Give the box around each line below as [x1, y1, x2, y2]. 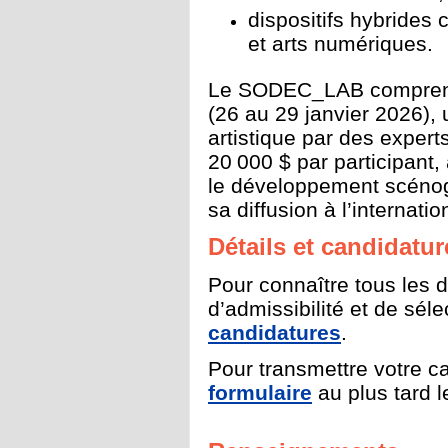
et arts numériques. [248, 32, 433, 52]
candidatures [208, 321, 341, 344]
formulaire [208, 381, 312, 404]
